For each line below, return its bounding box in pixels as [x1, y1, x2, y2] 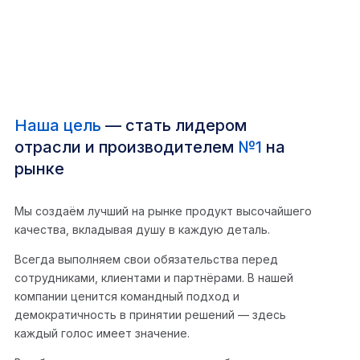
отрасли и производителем [14, 137, 238, 157]
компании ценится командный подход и [14, 289, 239, 304]
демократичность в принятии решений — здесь [14, 308, 286, 322]
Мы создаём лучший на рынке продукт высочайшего [14, 204, 312, 219]
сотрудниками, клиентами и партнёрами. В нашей [14, 271, 293, 285]
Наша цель [14, 116, 101, 136]
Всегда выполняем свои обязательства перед [14, 252, 278, 267]
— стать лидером [101, 116, 247, 136]
